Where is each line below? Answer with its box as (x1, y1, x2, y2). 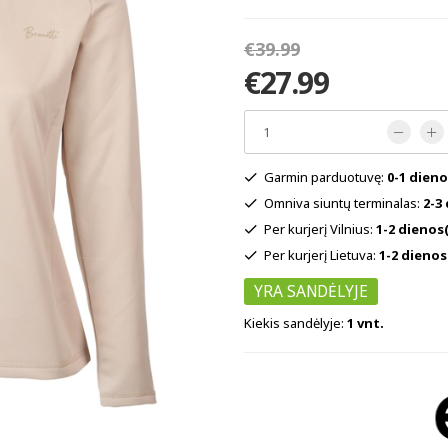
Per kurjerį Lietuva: (264, 246, 379, 265)
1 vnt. (347, 314, 384, 333)
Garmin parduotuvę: (264, 168, 387, 187)
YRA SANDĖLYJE (254, 280, 368, 303)
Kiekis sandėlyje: (244, 314, 347, 333)
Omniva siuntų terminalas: (264, 194, 423, 213)
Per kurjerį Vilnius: (264, 220, 376, 239)
